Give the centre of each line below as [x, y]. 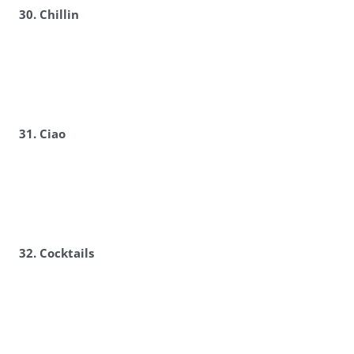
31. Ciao [42, 134]
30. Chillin [49, 15]
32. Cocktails [56, 254]
